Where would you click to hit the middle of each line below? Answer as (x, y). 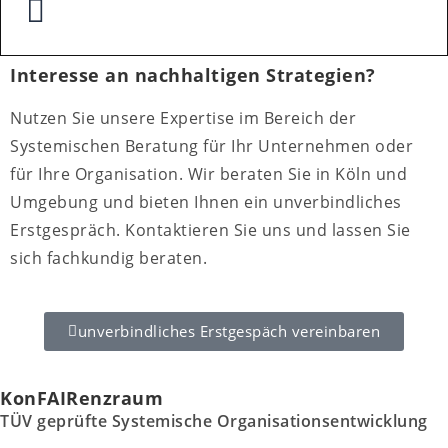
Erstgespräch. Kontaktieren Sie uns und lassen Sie (210, 230)
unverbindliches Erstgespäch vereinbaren (228, 331)
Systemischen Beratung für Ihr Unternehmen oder (211, 146)
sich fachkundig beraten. (108, 258)
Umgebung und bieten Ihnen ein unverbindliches (206, 202)
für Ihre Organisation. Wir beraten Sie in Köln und (208, 174)
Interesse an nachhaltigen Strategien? (193, 75)
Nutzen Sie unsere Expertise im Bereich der (183, 118)
